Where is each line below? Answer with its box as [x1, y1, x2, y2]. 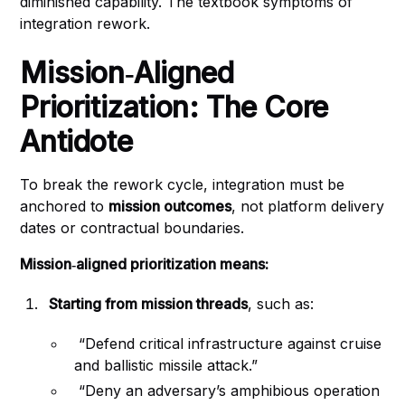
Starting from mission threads [49, 295, 249, 313]
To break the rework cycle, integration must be [20, 175, 345, 193]
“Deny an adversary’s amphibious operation [74, 381, 381, 400]
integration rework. [20, 14, 151, 33]
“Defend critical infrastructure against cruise [74, 334, 382, 353]
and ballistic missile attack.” [74, 356, 259, 374]
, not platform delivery [231, 197, 385, 215]
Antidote [20, 124, 133, 159]
